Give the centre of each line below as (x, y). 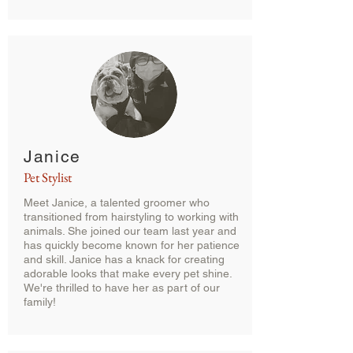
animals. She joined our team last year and (130, 231)
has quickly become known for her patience (132, 245)
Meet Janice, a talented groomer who (117, 203)
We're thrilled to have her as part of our (122, 288)
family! (40, 302)
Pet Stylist (48, 177)
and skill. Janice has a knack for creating (124, 259)
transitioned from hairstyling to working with (131, 217)
